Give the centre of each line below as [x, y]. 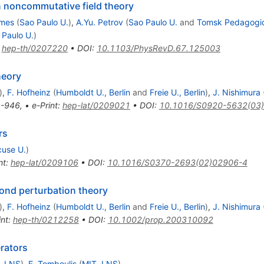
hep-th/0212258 [46, 219]
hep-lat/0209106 [44, 162]
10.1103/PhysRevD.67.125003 [158, 48]
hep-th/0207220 [34, 48]
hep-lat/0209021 [96, 105]
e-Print [44, 105]
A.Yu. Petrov [99, 22]
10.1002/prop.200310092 [160, 219]
